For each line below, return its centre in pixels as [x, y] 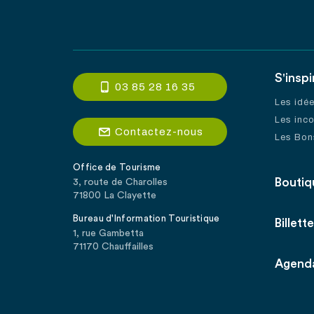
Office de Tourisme [117, 168]
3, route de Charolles [120, 182]
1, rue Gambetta [108, 233]
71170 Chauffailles [113, 247]
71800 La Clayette [115, 196]
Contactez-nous [159, 132]
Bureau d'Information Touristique [146, 219]
